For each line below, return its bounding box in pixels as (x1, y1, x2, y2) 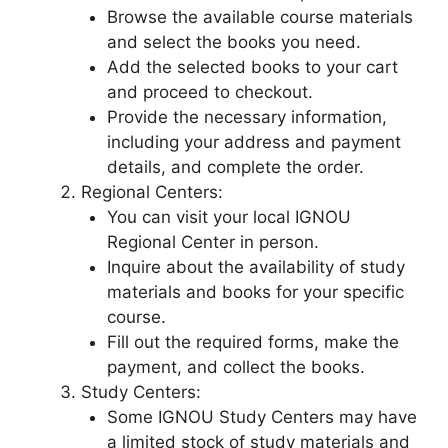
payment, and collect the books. (106, 357, 365, 378)
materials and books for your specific (106, 282, 404, 303)
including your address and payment (106, 132, 401, 153)
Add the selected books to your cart (106, 57, 398, 78)
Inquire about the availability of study (106, 257, 405, 278)
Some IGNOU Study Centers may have (106, 407, 417, 428)
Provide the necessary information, (106, 107, 387, 128)
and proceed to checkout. (106, 82, 313, 103)
